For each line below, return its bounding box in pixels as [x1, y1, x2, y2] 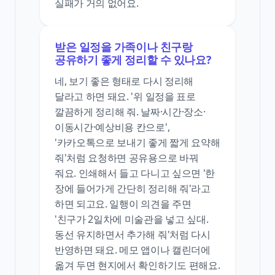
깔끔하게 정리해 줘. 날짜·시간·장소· [55, 105, 206, 119]
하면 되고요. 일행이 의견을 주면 [55, 197, 192, 211]
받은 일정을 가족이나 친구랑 [55, 39, 193, 55]
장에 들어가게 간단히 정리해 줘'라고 [55, 182, 211, 196]
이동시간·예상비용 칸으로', [55, 120, 170, 134]
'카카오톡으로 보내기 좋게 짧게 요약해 [55, 136, 220, 150]
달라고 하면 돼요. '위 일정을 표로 [55, 90, 196, 104]
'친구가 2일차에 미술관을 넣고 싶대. [55, 212, 209, 227]
